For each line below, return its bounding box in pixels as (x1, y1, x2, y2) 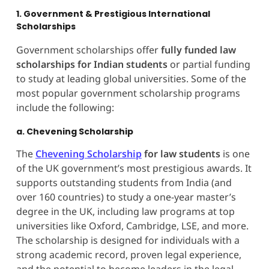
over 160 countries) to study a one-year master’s (16, 190, 236, 204)
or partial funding (167, 57, 250, 71)
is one (222, 147, 250, 160)
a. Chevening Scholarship (16, 125, 133, 138)
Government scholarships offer (16, 43, 161, 56)
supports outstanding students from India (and (16, 175, 232, 189)
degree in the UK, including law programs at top (16, 204, 235, 218)
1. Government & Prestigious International (16, 7, 210, 20)
